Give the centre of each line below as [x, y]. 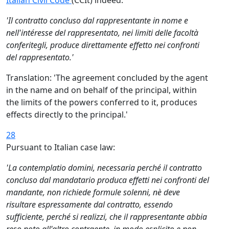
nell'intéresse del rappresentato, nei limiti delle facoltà [102, 33]
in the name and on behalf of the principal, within [101, 90]
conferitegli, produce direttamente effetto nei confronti [103, 45]
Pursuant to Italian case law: [61, 147]
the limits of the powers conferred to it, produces [102, 102]
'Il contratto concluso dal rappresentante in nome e [97, 20]
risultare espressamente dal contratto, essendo [89, 204]
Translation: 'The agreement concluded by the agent [107, 78]
